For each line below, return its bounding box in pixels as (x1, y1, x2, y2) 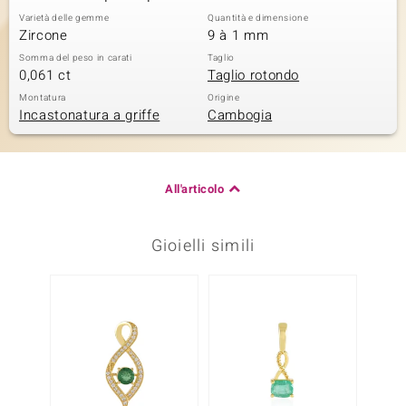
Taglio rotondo (208, 65, 300, 85)
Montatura (19, 92, 66, 104)
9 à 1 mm (208, 25, 269, 45)
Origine (208, 92, 240, 104)
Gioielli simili (150, 234, 256, 258)
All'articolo (165, 180, 225, 198)
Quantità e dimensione (208, 12, 309, 24)
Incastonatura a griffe (19, 105, 160, 125)
